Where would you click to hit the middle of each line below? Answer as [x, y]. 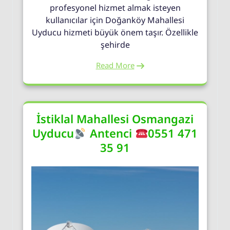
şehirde [115, 45]
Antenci [111, 133]
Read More [115, 65]
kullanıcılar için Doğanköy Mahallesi [115, 20]
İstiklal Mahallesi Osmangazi [115, 119]
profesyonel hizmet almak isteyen [115, 8]
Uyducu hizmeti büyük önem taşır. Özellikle [115, 33]
